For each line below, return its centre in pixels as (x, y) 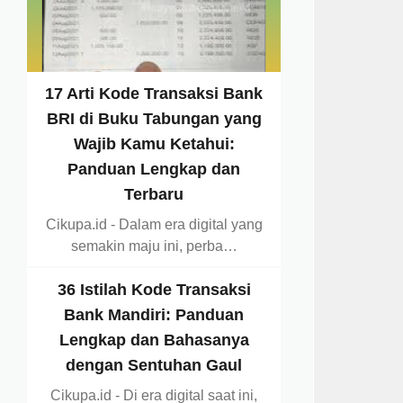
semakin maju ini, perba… (154, 246)
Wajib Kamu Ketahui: (154, 143)
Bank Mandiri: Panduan (154, 314)
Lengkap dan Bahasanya (154, 340)
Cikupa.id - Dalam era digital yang (154, 224)
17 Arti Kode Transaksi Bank (154, 93)
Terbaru (154, 194)
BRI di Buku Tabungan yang (154, 118)
